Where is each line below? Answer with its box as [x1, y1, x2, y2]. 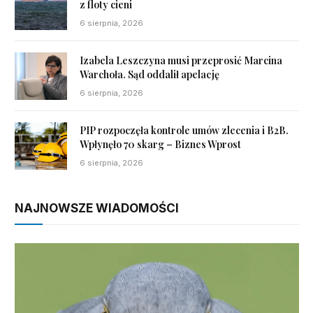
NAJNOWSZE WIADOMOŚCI [15, 201, 179, 216]
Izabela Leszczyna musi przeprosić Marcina [80, 53, 282, 67]
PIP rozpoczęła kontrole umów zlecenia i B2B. [80, 123, 289, 137]
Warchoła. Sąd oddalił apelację [80, 67, 219, 81]
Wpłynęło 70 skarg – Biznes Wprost [80, 137, 241, 151]
